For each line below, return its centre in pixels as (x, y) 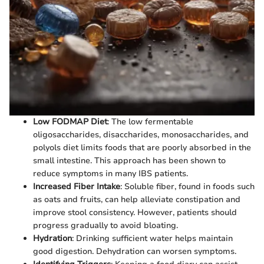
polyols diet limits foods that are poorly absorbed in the (142, 148)
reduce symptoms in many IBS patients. (110, 174)
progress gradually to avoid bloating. (105, 226)
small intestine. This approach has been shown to (129, 161)
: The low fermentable (150, 122)
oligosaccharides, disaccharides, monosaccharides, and (141, 135)
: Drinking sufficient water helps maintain (152, 239)
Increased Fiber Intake (77, 187)
